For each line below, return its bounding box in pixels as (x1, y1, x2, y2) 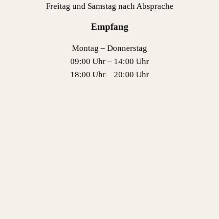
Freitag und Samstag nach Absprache (45, 1, 174, 11)
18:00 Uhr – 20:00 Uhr (70, 70, 149, 80)
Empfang (90, 22, 129, 32)
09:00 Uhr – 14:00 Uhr (70, 57, 149, 66)
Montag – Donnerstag (72, 44, 147, 53)
